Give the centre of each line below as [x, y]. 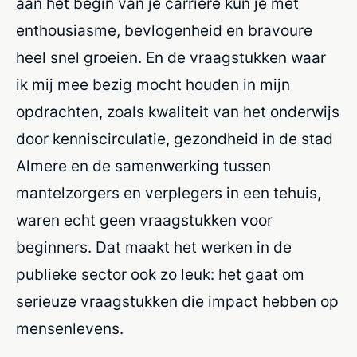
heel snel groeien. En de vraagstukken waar [171, 58]
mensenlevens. [72, 329]
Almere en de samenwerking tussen [143, 167]
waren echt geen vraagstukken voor [144, 221]
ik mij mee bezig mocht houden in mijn [153, 85]
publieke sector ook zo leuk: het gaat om [160, 275]
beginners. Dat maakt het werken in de [154, 248]
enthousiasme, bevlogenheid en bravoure [164, 31]
